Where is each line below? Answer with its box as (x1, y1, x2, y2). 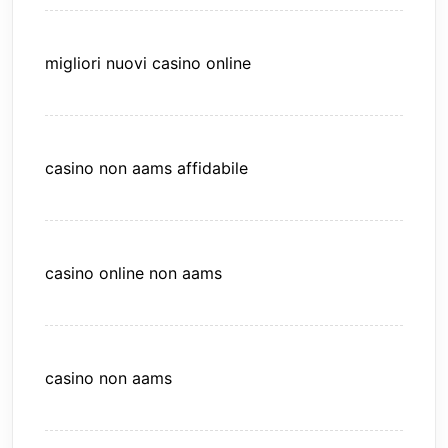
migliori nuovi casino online (45, 53, 251, 74)
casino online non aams (45, 263, 222, 284)
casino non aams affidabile (45, 158, 248, 179)
